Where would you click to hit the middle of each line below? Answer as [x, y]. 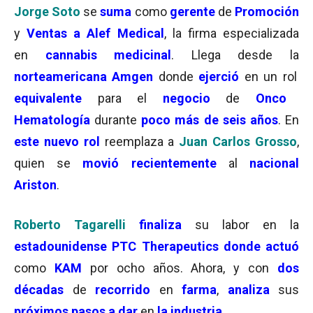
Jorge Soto [48, 12]
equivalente [48, 98]
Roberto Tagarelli [70, 225]
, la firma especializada [232, 33]
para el [122, 98]
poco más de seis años [210, 120]
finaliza [160, 225]
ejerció [219, 77]
